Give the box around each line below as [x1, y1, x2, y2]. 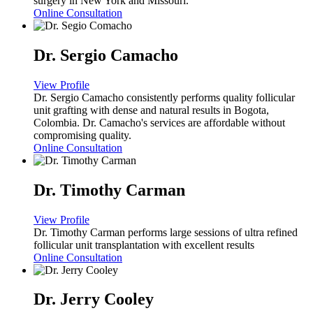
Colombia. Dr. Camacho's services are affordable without [34, 116, 285, 129]
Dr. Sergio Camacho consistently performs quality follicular [34, 91, 295, 103]
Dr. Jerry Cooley [34, 290, 154, 309]
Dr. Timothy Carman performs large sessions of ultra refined [34, 226, 298, 238]
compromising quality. [34, 129, 131, 141]
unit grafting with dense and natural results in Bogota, [34, 103, 269, 116]
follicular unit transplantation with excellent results [34, 238, 254, 251]
